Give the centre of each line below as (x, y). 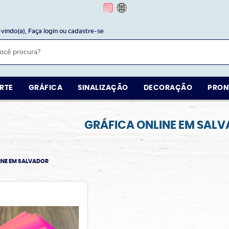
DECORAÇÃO (168, 88)
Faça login (43, 31)
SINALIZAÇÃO (103, 88)
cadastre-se (86, 31)
